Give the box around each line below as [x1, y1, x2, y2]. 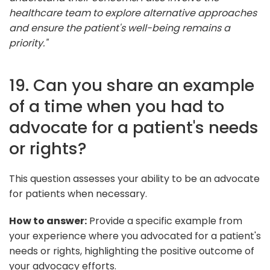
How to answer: [9, 213, 87, 228]
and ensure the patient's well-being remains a [9, 20, 230, 35]
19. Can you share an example [9, 73, 254, 97]
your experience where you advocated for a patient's [9, 228, 261, 243]
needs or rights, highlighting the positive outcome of [9, 243, 254, 258]
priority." [9, 36, 48, 50]
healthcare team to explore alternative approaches [9, 5, 257, 20]
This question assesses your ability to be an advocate [9, 171, 260, 186]
